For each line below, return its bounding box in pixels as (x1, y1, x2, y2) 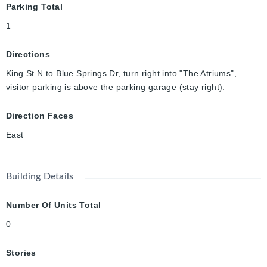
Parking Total (6, 2, 63, 12)
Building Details (6, 172, 74, 182)
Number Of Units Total (6, 200, 101, 210)
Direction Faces (6, 111, 73, 121)
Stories (6, 248, 36, 258)
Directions (6, 49, 50, 60)
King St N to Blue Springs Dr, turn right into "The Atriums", (6, 69, 237, 79)
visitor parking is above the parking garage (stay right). (6, 82, 225, 92)
